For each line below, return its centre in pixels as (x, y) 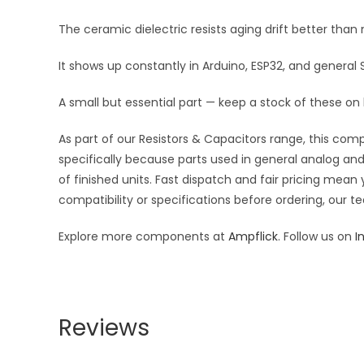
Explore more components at (143, 236)
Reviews (104, 328)
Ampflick (253, 236)
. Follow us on (316, 236)
